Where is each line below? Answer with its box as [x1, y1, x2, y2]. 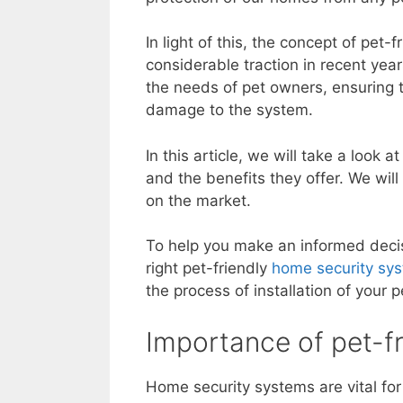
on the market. [146, 191, 251, 210]
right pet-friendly [146, 259, 272, 278]
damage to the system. [146, 101, 313, 120]
